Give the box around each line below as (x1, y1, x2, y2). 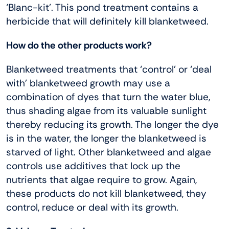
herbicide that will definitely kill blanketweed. (6, 15, 209, 28)
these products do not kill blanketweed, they (6, 187, 207, 200)
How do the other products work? (6, 39, 152, 52)
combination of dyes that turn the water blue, (6, 90, 210, 104)
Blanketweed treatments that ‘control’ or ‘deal (6, 63, 212, 76)
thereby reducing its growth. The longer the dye (6, 118, 219, 131)
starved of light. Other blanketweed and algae (6, 146, 211, 159)
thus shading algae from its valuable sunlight (6, 104, 207, 118)
